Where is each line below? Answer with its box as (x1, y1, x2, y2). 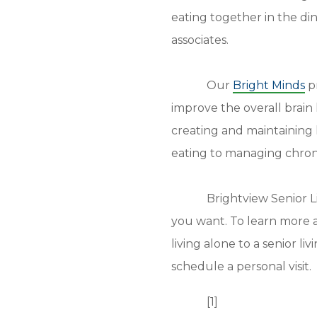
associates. (171, 33, 229, 47)
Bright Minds (233, 79, 305, 92)
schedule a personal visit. (171, 260, 311, 273)
